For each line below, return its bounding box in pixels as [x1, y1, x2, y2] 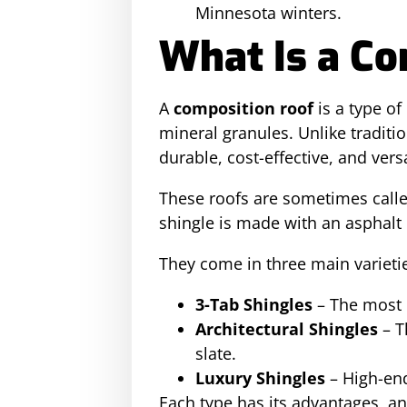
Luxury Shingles [195, 367, 325, 389]
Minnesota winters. [195, 2, 342, 24]
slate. [195, 342, 236, 364]
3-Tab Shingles [195, 293, 313, 315]
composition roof [174, 97, 313, 119]
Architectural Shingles [195, 318, 378, 340]
